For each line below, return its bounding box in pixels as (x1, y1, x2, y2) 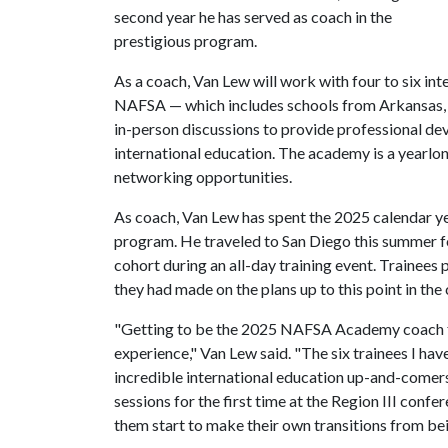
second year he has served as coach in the (114, 7, 392, 26)
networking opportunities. (114, 167, 292, 186)
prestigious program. (114, 31, 263, 50)
